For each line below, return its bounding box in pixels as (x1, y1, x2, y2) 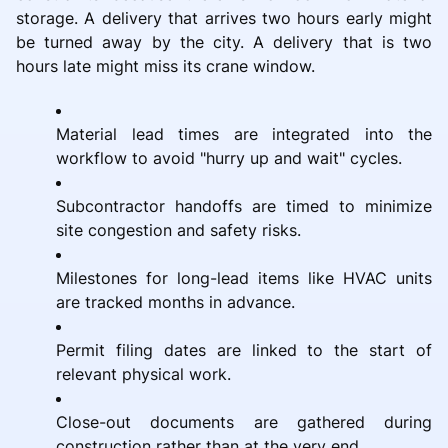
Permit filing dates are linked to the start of (56, 339, 432, 360)
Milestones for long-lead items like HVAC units (56, 267, 432, 288)
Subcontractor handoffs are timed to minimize (56, 195, 432, 216)
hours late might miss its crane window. (16, 55, 315, 76)
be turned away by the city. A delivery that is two (16, 31, 432, 52)
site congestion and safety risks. (56, 219, 301, 240)
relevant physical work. (56, 363, 231, 384)
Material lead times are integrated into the (56, 123, 432, 144)
